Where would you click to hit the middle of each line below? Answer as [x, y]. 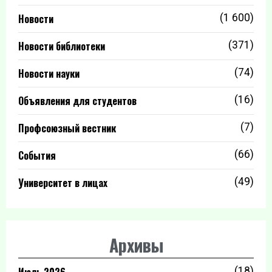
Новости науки [49, 73]
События [37, 155]
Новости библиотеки [62, 46]
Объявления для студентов [77, 101]
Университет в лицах [63, 183]
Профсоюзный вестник [67, 128]
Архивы [136, 245]
